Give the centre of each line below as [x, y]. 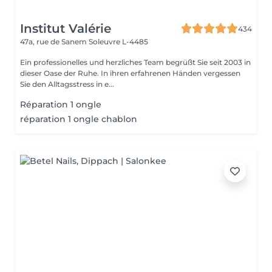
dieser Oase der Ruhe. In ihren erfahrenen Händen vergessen [130, 73]
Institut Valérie [66, 29]
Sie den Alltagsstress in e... [67, 84]
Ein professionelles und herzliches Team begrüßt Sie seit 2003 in [135, 62]
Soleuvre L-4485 [118, 42]
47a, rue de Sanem [54, 42]
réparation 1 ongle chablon [79, 119]
